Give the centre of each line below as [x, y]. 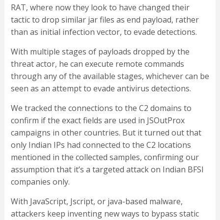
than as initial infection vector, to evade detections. [104, 32]
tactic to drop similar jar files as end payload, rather [105, 20]
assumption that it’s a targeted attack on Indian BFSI [107, 170]
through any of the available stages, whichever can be [110, 76]
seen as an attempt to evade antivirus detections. [101, 89]
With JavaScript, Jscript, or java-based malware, [96, 202]
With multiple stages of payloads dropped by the [100, 52]
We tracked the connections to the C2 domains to [101, 108]
